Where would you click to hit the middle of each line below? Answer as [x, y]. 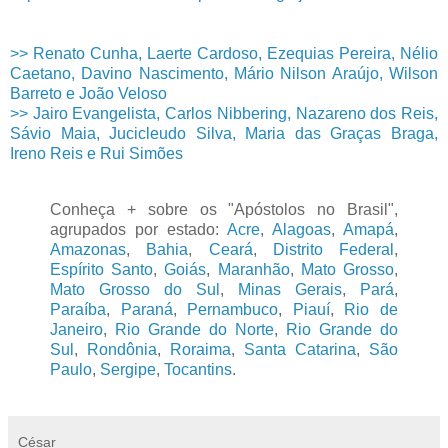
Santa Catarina [300, 350]
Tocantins [198, 370]
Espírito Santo [102, 270]
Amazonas [88, 250]
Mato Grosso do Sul [135, 290]
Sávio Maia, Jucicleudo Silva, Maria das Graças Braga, [224, 134]
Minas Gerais [290, 290]
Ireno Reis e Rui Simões [96, 154]
